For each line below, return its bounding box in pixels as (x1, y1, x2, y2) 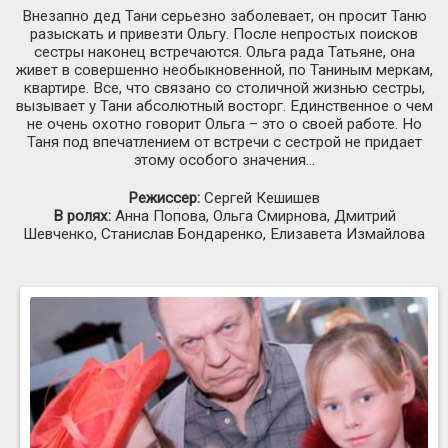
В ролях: (52, 207, 115, 226)
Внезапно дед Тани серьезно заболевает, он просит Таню (21, 7, 427, 26)
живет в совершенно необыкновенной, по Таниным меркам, (15, 61, 433, 80)
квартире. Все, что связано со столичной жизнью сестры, (23, 79, 425, 98)
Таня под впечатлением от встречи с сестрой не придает (26, 133, 422, 152)
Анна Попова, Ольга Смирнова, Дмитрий (114, 207, 396, 226)
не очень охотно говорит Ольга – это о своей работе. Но (26, 115, 422, 134)
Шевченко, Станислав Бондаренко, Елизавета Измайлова (23, 225, 425, 244)
